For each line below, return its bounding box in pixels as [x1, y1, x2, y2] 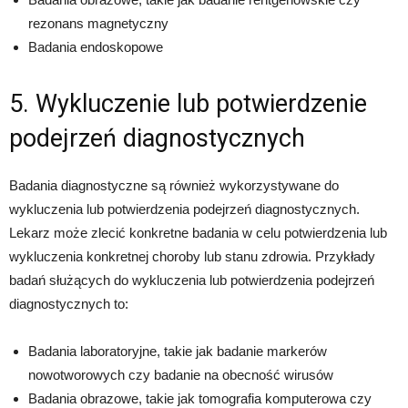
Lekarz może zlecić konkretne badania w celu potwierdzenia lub [9, 225, 387, 241]
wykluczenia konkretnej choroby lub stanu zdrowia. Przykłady [9, 249, 375, 265]
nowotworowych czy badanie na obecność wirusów [28, 367, 333, 383]
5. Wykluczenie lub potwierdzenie [9, 89, 367, 119]
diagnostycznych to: [9, 296, 128, 312]
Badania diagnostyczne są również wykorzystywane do [9, 178, 339, 194]
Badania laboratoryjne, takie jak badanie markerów [28, 343, 327, 360]
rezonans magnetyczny [28, 15, 168, 32]
